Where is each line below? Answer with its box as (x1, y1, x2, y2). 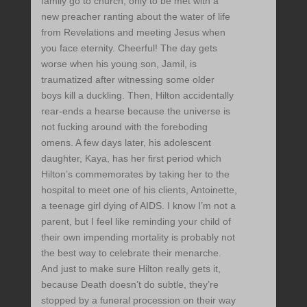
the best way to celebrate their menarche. (40, 247, 221, 259)
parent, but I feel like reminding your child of (40, 216, 231, 228)
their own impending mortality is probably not (40, 232, 235, 243)
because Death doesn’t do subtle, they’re (40, 279, 219, 291)
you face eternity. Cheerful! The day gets (40, 42, 217, 54)
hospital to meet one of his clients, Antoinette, (40, 184, 237, 196)
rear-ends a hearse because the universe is (40, 106, 230, 117)
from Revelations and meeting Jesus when (40, 27, 225, 38)
